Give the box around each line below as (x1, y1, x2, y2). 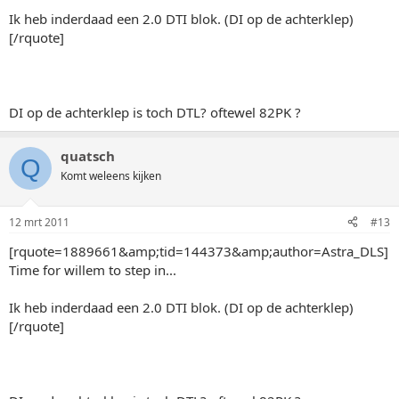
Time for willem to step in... (9, 260, 176, 279)
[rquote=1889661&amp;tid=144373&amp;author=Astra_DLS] (9, 241, 388, 260)
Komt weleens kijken (61, 168, 161, 183)
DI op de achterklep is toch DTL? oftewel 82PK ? (9, 103, 301, 121)
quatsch (61, 147, 115, 165)
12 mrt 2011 (9, 214, 69, 230)
